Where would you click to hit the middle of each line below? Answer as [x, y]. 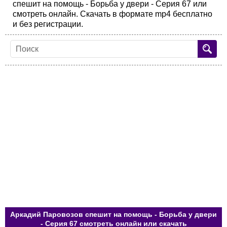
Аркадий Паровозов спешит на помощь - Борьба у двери [113, 214]
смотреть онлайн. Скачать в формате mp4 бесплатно [112, 14]
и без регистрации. [48, 24]
